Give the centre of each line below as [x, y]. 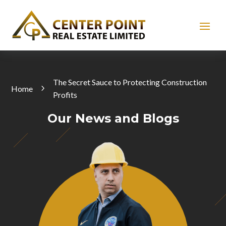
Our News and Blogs [113, 119]
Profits [65, 95]
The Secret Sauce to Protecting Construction [130, 82]
